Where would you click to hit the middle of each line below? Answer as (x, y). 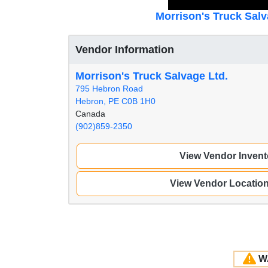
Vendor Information (125, 50)
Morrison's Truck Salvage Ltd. (152, 76)
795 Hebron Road (109, 89)
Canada (90, 114)
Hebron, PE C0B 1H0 (115, 101)
